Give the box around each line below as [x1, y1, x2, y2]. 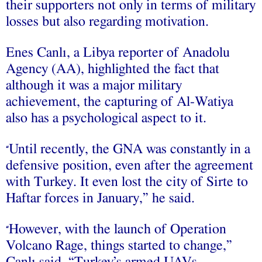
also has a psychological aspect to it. [6, 111, 206, 125]
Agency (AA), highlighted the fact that [6, 61, 219, 76]
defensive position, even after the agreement [6, 158, 253, 173]
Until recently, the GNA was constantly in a [9, 142, 250, 156]
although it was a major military [6, 78, 182, 92]
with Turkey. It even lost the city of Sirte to [6, 174, 248, 189]
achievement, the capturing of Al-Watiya [6, 94, 233, 109]
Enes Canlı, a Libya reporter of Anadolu [6, 45, 230, 60]
